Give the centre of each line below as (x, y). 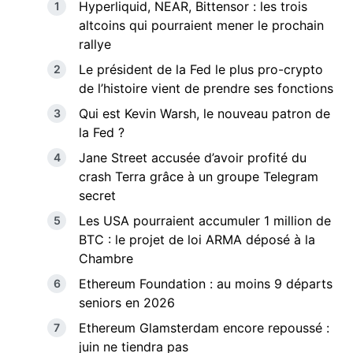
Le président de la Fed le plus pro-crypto (201, 69)
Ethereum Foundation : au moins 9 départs (206, 283)
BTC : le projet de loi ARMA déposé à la (197, 239)
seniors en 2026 (127, 302)
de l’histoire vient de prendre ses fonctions (206, 88)
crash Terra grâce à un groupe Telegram (199, 176)
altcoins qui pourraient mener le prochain (201, 25)
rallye (95, 44)
